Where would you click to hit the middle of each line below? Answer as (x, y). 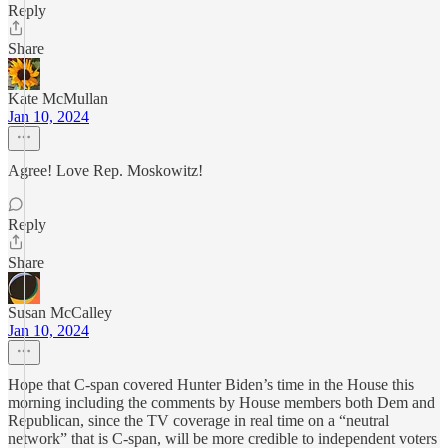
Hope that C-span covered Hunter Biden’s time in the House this (211, 384)
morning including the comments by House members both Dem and (221, 402)
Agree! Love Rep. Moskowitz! (105, 170)
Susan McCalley (60, 312)
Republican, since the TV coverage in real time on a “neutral (198, 420)
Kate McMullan (58, 98)
